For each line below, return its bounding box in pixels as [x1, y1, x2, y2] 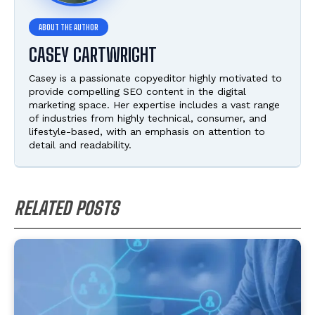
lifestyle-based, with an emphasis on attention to [29, 126, 265, 138]
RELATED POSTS [14, 197, 119, 220]
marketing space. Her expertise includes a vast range [29, 99, 280, 111]
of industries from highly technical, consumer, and [29, 112, 266, 124]
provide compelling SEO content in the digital [29, 86, 246, 98]
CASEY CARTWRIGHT [29, 44, 157, 67]
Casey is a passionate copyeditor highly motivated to [29, 72, 282, 84]
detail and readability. [29, 139, 131, 151]
